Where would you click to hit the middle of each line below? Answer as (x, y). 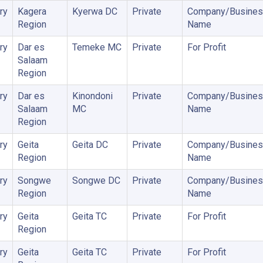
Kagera (32, 11)
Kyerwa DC (95, 11)
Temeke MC (97, 47)
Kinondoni (92, 96)
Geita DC (90, 145)
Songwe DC (96, 181)
